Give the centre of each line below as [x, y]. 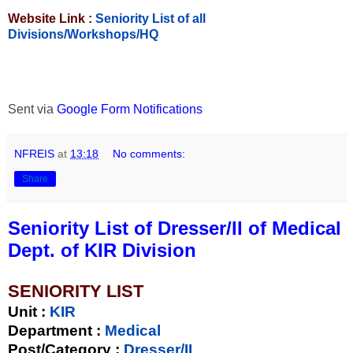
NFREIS [34, 154]
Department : [54, 331]
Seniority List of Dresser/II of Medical [175, 229]
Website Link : [52, 18]
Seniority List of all [150, 18]
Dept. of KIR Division [102, 251]
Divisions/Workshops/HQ [83, 34]
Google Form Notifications [130, 110]
